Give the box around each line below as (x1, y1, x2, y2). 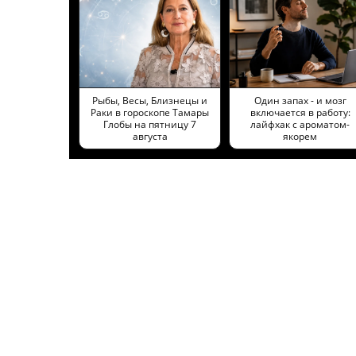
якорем (283, 129, 317, 143)
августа (132, 129, 168, 143)
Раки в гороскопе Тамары (91, 105, 209, 119)
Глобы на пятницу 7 (103, 117, 196, 131)
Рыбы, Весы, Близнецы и (92, 93, 207, 107)
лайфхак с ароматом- (250, 117, 350, 131)
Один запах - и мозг (253, 93, 346, 107)
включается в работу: (250, 105, 350, 119)
